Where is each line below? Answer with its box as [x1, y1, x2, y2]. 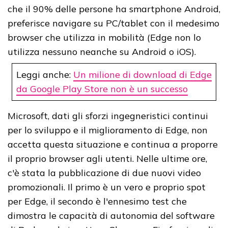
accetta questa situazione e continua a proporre [8, 138, 218, 151]
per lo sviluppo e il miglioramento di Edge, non [8, 124, 208, 136]
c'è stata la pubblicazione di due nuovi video [8, 167, 201, 179]
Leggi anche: [16, 69, 73, 81]
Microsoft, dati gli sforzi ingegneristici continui [8, 110, 208, 122]
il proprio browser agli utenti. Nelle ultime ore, [8, 153, 207, 165]
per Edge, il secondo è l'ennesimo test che [8, 195, 187, 208]
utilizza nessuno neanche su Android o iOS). [8, 46, 196, 58]
